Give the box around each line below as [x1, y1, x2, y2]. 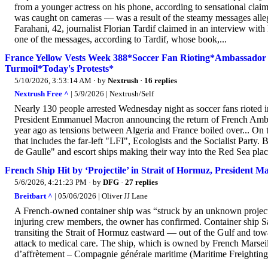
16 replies [144, 75, 177, 85]
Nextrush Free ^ [14, 89, 69, 99]
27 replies [125, 178, 158, 187]
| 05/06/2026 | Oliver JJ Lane [53, 191, 148, 200]
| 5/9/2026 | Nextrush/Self [69, 89, 154, 99]
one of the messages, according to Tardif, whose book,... [14, 33, 227, 44]
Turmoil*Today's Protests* [5, 63, 114, 74]
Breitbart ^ [14, 191, 53, 200]
